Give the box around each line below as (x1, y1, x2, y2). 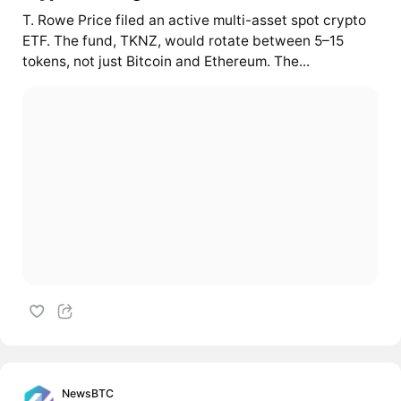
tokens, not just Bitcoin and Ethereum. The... (21, 53, 310, 71)
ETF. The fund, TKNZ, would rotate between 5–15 (21, 32, 344, 50)
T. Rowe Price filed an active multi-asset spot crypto (21, 12, 366, 30)
